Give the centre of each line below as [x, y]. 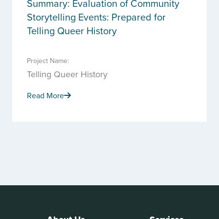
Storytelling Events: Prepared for [96, 17]
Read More [45, 95]
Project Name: [48, 61]
